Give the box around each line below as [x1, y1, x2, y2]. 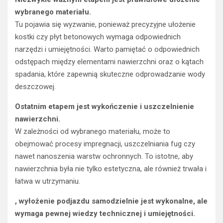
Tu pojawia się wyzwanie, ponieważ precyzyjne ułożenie [15, 20, 196, 29]
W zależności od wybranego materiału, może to [15, 127, 170, 136]
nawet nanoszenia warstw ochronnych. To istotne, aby [15, 152, 193, 161]
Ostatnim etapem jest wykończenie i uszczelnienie [15, 102, 194, 111]
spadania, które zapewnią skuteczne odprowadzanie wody [15, 70, 205, 79]
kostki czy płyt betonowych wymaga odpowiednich [15, 32, 181, 42]
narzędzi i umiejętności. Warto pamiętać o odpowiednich [15, 45, 200, 54]
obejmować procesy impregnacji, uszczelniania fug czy [15, 139, 195, 149]
